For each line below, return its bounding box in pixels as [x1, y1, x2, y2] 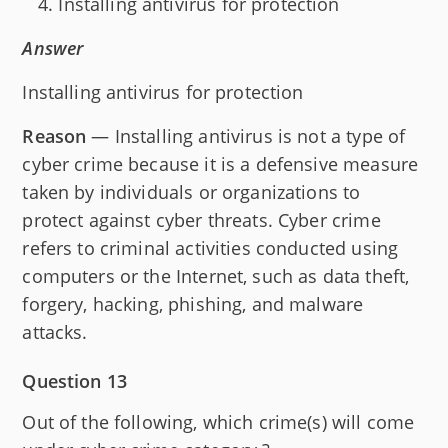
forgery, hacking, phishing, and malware [22, 291, 364, 316]
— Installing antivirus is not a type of [86, 123, 406, 148]
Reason [22, 123, 87, 148]
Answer [22, 35, 84, 60]
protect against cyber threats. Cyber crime [22, 207, 381, 232]
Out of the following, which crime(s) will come [22, 409, 415, 434]
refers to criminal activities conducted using [22, 235, 399, 260]
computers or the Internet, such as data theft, [22, 263, 410, 288]
